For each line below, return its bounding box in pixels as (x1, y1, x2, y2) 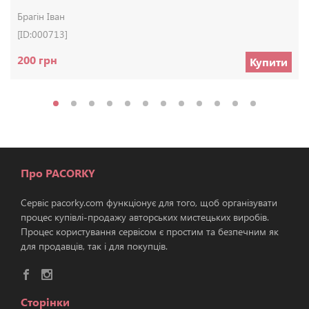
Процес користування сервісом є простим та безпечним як (21, 224, 279, 238)
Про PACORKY (21, 165, 95, 180)
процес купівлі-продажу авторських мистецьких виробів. (21, 210, 269, 223)
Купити (250, 54, 288, 69)
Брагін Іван (17, 9, 65, 23)
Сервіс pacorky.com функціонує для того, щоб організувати (21, 195, 277, 209)
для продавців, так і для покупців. (21, 239, 168, 252)
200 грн (17, 52, 57, 67)
